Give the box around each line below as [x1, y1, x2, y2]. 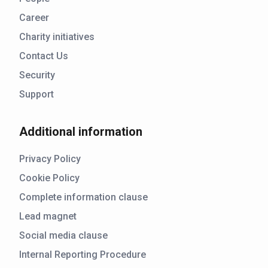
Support [19, 89, 54, 100]
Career [19, 12, 49, 24]
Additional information [19, 124, 142, 139]
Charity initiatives [19, 31, 95, 43]
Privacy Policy [19, 153, 81, 165]
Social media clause [19, 230, 108, 242]
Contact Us [19, 50, 68, 62]
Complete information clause [19, 191, 148, 203]
